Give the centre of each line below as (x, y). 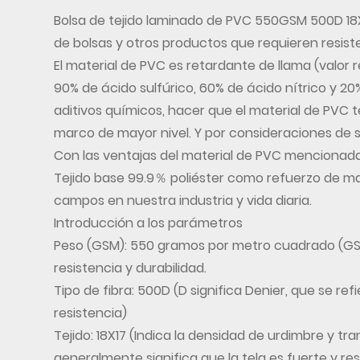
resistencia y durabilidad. (131, 268)
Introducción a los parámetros (149, 223)
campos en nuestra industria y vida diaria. (183, 200)
